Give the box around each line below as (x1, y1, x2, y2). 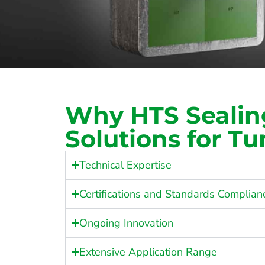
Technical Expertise (79, 158, 172, 173)
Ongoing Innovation (79, 216, 174, 231)
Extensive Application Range (79, 245, 218, 260)
